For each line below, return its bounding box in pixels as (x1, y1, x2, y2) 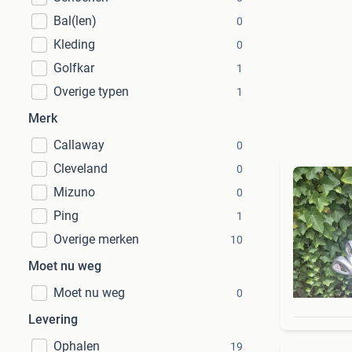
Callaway (53, 137, 104, 152)
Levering (28, 312, 78, 327)
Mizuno (53, 185, 95, 200)
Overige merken (53, 232, 139, 247)
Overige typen (53, 84, 129, 99)
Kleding (53, 37, 95, 52)
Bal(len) (53, 13, 97, 28)
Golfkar (53, 60, 94, 75)
